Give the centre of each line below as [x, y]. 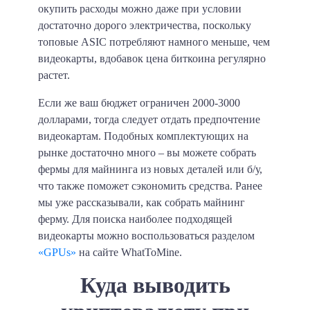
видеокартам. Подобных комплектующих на [143, 136]
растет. [54, 75]
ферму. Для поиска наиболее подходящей [135, 219]
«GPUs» [57, 253]
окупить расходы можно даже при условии [140, 9]
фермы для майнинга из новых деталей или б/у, [150, 170]
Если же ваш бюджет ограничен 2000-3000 [139, 103]
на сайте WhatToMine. [129, 253]
